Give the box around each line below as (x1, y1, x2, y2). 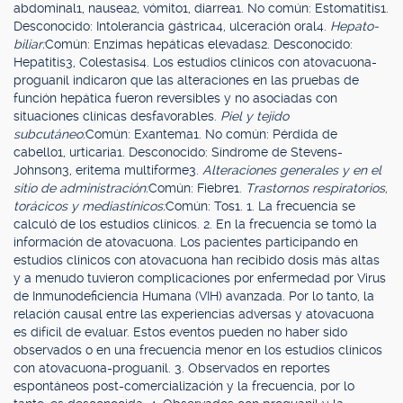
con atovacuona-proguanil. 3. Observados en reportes (13, 361, 330, 375)
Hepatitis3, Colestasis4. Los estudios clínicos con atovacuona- (13, 55, 377, 69)
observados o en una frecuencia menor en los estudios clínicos (13, 343, 382, 357)
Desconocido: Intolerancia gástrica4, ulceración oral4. (13, 19, 330, 33)
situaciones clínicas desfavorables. (13, 109, 220, 123)
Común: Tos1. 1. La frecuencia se (166, 199, 355, 213)
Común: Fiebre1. (148, 181, 246, 195)
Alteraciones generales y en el (202, 163, 381, 177)
